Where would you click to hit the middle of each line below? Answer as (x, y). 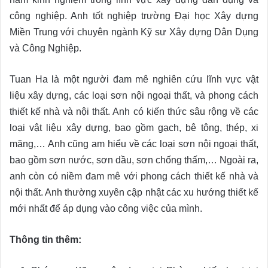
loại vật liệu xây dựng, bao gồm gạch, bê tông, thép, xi (134, 128)
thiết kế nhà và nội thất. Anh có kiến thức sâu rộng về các (134, 112)
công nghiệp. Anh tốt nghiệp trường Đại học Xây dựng (134, 16)
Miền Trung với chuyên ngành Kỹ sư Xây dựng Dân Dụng (134, 32)
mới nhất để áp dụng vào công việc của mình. (106, 209)
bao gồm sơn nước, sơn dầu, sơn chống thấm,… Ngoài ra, (134, 160)
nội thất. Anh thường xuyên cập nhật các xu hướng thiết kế (134, 193)
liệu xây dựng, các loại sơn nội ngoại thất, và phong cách (134, 96)
